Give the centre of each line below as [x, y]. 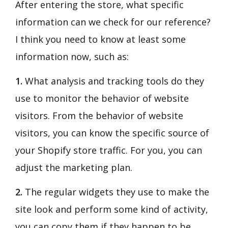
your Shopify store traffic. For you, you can [109, 150]
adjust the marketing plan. [74, 168]
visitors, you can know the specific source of [112, 133]
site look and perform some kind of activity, [112, 209]
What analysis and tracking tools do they [115, 81]
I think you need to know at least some [101, 39]
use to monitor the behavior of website [102, 98]
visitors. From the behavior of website [99, 116]
